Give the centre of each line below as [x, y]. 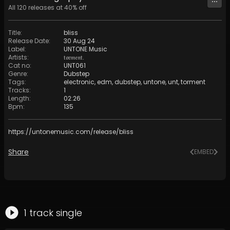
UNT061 [75, 65]
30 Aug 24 [79, 41]
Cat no [19, 65]
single [69, 213]
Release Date [28, 41]
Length [19, 98]
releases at [45, 7]
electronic [79, 82]
